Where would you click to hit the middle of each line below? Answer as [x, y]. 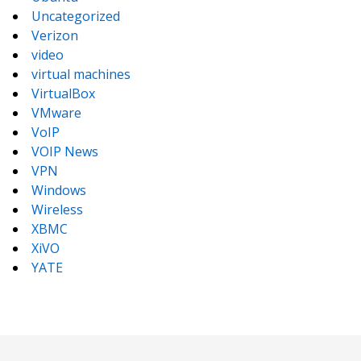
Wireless [57, 210]
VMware [56, 113]
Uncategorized [76, 16]
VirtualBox [63, 93]
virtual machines [81, 74]
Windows [59, 190]
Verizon [55, 35]
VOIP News [65, 151]
